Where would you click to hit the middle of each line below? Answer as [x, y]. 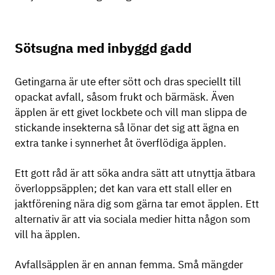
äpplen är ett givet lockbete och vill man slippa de [131, 113]
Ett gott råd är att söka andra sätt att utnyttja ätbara [135, 173]
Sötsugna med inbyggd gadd [103, 47]
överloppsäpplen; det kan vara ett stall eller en [123, 189]
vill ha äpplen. [48, 235]
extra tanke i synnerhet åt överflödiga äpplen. [121, 143]
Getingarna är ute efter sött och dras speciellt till [128, 82]
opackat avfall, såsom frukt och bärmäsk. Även [125, 97]
